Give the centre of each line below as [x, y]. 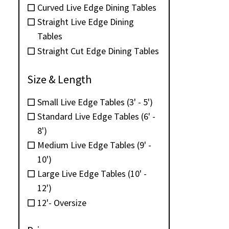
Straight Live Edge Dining [86, 21]
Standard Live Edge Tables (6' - [96, 116]
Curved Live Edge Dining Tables [97, 7]
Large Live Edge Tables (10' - [92, 173]
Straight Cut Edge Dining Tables [98, 51]
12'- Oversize [62, 203]
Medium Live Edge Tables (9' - [94, 145]
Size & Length [59, 79]
